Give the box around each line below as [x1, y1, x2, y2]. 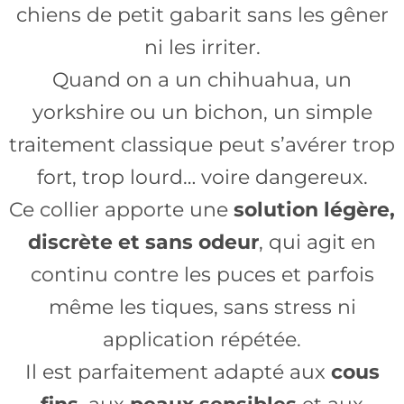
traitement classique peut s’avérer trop [9, 133, 395, 157]
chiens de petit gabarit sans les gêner [15, 3, 389, 27]
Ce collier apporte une [9, 197, 234, 222]
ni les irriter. [143, 35, 261, 60]
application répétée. [103, 327, 301, 352]
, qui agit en [259, 230, 376, 254]
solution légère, [234, 197, 395, 222]
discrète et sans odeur [28, 230, 259, 254]
